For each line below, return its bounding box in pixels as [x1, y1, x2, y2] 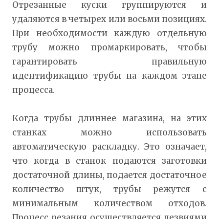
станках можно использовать [12, 127, 207, 138]
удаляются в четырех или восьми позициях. [12, 13, 207, 24]
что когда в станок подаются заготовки [12, 155, 207, 166]
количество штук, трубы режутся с [12, 183, 207, 195]
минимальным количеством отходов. [12, 197, 207, 209]
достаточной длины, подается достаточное [12, 169, 207, 180]
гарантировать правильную [12, 56, 207, 67]
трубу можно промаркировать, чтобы [12, 42, 207, 53]
